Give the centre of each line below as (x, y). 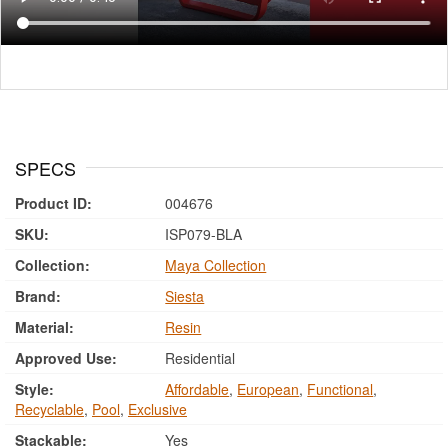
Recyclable (49, 409)
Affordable (197, 389)
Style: (34, 389)
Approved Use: (66, 358)
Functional (340, 389)
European (268, 389)
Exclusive (157, 409)
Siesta (185, 296)
